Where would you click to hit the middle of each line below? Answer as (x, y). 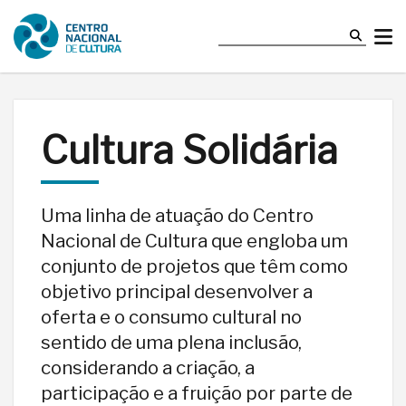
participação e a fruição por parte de (197, 392)
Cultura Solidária (189, 150)
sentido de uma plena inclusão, (171, 342)
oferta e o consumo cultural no (171, 316)
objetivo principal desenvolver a (177, 291)
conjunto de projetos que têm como (194, 266)
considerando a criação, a (148, 367)
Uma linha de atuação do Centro (177, 215)
